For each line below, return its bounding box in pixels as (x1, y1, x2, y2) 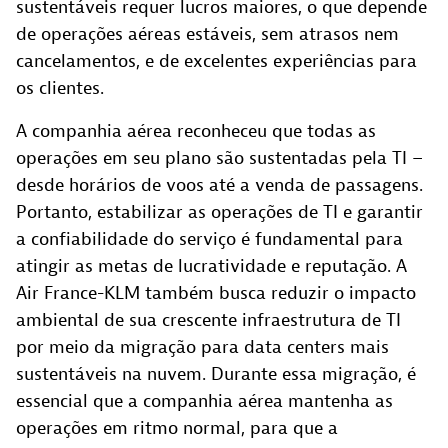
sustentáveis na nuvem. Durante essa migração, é (16, 362, 416, 386)
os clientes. (16, 76, 104, 100)
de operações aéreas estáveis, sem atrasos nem (16, 22, 399, 46)
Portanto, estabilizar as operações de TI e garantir (16, 200, 423, 224)
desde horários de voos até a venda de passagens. (16, 173, 423, 197)
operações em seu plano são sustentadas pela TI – (16, 146, 423, 170)
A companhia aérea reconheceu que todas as (16, 119, 376, 143)
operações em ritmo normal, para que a (16, 416, 338, 440)
